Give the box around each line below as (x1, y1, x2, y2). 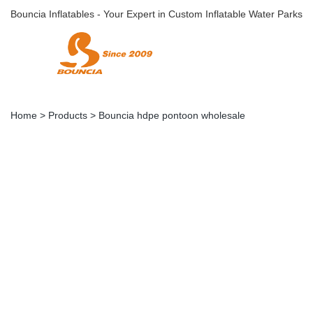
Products (48, 110, 87, 121)
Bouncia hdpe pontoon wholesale (99, 110, 245, 121)
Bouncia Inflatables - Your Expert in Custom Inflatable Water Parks (10, 8, 303, 20)
